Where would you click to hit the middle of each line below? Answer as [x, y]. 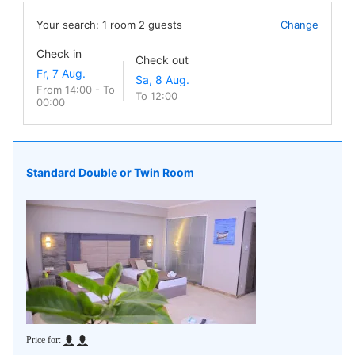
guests [165, 25]
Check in [59, 53]
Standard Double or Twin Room [110, 172]
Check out [162, 60]
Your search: [69, 25]
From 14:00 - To [76, 90]
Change [300, 25]
